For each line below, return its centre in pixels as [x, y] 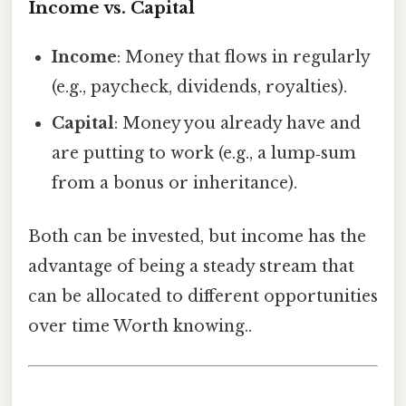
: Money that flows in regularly [244, 57]
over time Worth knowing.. [140, 326]
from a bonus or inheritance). [175, 183]
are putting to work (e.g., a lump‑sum [204, 153]
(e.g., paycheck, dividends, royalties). [200, 87]
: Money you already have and [238, 123]
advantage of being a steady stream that [191, 266]
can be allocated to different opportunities [203, 296]
